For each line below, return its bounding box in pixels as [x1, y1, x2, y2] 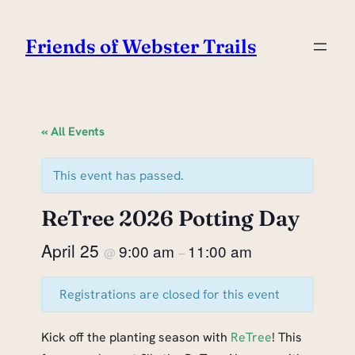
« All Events [41, 124, 105, 140]
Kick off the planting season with [41, 329, 231, 346]
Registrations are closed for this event [59, 286, 280, 303]
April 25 [41, 239, 104, 263]
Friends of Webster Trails [25, 35, 257, 59]
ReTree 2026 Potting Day [41, 204, 300, 232]
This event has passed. [53, 167, 184, 185]
